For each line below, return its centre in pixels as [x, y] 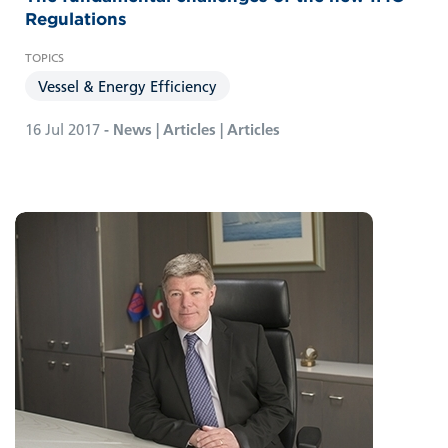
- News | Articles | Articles [190, 128]
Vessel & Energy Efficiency [127, 85]
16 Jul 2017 [62, 128]
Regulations [76, 18]
